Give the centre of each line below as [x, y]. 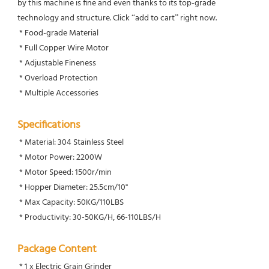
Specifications [49, 125]
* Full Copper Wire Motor [64, 48]
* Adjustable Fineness [58, 63]
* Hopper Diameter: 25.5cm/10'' [74, 187]
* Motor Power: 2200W [61, 157]
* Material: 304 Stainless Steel [71, 142]
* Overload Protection [59, 78]
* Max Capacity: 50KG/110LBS [71, 202]
